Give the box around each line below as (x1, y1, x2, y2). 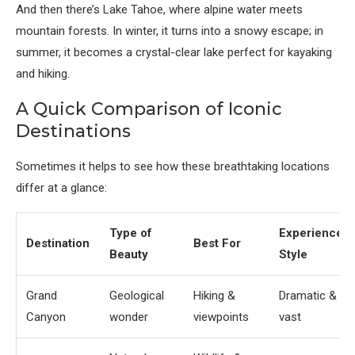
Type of (109, 226, 152, 241)
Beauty (109, 247, 148, 262)
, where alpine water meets (163, 2, 303, 17)
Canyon (26, 310, 66, 325)
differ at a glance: (16, 181, 107, 196)
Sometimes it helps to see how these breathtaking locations (16, 159, 330, 174)
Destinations (16, 120, 131, 143)
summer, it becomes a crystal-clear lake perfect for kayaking (16, 45, 332, 60)
